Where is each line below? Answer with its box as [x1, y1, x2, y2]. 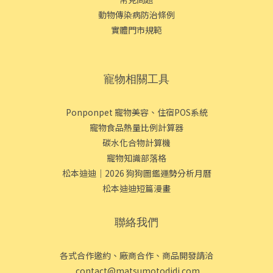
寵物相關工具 [104, 72, 169, 85]
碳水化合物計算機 [102, 136, 171, 149]
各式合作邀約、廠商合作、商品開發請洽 [60, 249, 213, 261]
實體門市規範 [111, 23, 162, 36]
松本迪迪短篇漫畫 [102, 182, 171, 194]
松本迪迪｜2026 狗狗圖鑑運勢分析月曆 [62, 166, 211, 179]
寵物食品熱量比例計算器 [90, 121, 183, 133]
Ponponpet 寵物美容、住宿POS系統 [65, 105, 208, 118]
